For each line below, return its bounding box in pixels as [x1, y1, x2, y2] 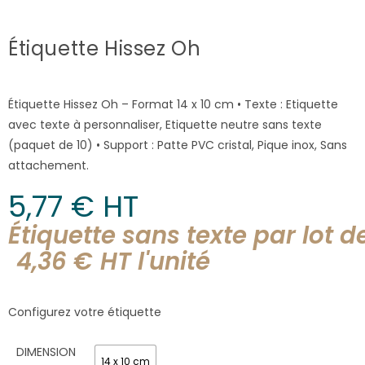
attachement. [8, 156, 89, 174]
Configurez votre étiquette [8, 303, 161, 320]
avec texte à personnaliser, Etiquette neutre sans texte [8, 116, 322, 133]
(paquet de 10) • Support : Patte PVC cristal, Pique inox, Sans [8, 136, 347, 153]
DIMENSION [16, 343, 76, 360]
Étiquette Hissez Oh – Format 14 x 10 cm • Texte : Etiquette [8, 95, 338, 112]
